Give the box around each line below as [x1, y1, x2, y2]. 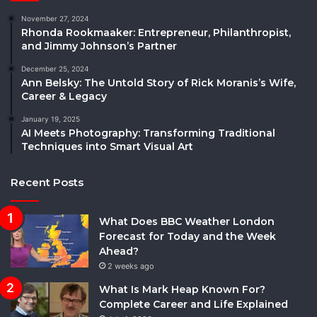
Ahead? [99, 244, 139, 258]
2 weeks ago [108, 260, 154, 271]
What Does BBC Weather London [99, 214, 275, 228]
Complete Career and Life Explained [99, 297, 288, 311]
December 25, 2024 [21, 64, 88, 73]
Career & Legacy [21, 89, 107, 103]
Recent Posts [11, 175, 83, 189]
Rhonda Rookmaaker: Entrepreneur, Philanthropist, [21, 25, 291, 39]
